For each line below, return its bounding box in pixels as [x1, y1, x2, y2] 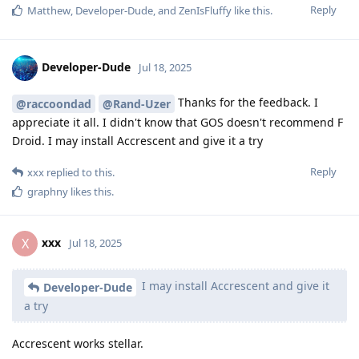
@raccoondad [16, 96, 91, 112]
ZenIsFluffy [179, 3, 232, 18]
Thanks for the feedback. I [175, 95, 318, 111]
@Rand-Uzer [103, 96, 171, 112]
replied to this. [44, 165, 115, 180]
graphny [27, 184, 68, 200]
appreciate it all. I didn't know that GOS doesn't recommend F [12, 115, 343, 131]
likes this [68, 184, 111, 200]
